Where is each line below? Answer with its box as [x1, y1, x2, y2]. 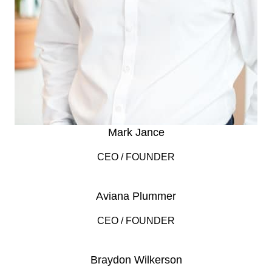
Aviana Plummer [96, 190, 176, 202]
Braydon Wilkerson [90, 254, 182, 266]
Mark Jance [107, 126, 165, 138]
